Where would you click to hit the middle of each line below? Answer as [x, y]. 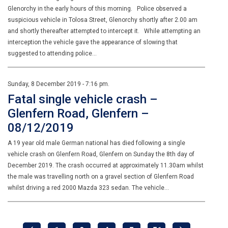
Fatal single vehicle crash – [83, 99]
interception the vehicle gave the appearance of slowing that [93, 42]
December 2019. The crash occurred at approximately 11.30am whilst [106, 165]
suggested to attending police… [52, 53]
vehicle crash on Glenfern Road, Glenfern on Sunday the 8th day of [101, 154]
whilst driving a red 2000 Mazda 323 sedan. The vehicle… [88, 188]
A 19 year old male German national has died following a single [96, 143]
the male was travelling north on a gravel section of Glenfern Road [101, 177]
